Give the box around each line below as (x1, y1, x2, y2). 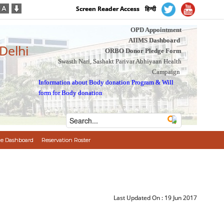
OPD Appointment (130, 26, 181, 33)
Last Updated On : (113, 193, 165, 202)
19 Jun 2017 (164, 193, 197, 202)
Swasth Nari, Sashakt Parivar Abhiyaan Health (57, 57, 181, 65)
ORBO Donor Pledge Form (104, 47, 181, 54)
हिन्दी (145, 4, 156, 13)
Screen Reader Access (76, 4, 140, 13)
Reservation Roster (41, 136, 90, 143)
